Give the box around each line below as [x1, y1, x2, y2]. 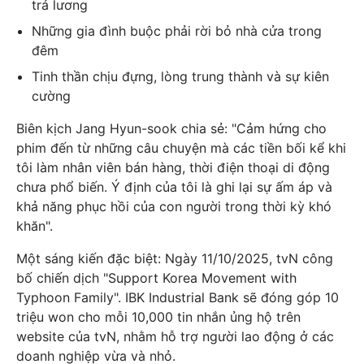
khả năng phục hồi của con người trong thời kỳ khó [16, 198, 331, 215]
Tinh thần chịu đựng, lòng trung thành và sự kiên [32, 68, 330, 85]
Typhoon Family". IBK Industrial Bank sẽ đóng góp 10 [16, 289, 339, 306]
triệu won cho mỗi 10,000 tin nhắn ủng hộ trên [16, 309, 301, 326]
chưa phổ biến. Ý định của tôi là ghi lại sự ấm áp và [16, 179, 332, 196]
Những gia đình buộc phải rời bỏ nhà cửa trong [32, 23, 323, 40]
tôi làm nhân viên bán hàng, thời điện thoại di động [16, 159, 330, 176]
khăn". [16, 218, 53, 235]
